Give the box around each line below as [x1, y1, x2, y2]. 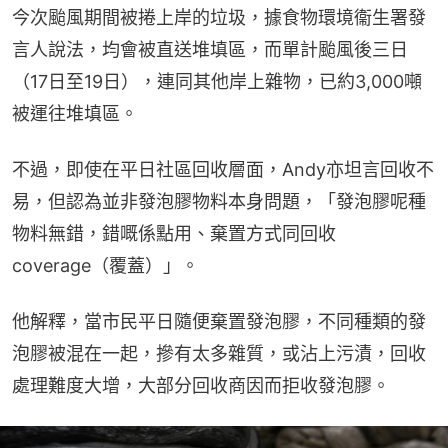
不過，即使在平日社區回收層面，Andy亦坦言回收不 [12, 158, 434, 180]
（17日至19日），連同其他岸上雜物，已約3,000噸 [12, 70, 422, 92]
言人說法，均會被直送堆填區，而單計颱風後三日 [12, 38, 408, 60]
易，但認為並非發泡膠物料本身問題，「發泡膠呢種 [12, 190, 426, 212]
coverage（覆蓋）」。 [12, 254, 199, 276]
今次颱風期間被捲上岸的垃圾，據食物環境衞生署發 [12, 6, 426, 28]
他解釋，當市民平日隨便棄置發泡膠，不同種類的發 [12, 310, 426, 332]
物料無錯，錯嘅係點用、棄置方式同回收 [12, 222, 336, 244]
